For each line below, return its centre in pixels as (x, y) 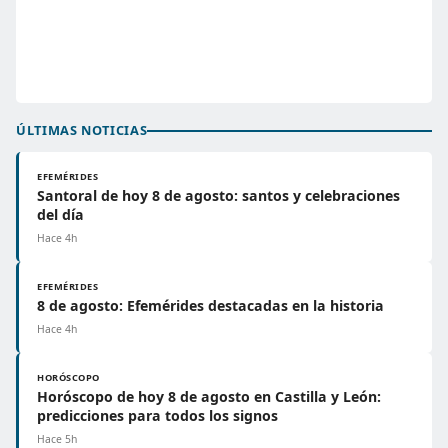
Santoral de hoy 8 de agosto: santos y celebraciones (218, 195)
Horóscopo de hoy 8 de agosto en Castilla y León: (209, 396)
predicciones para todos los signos (157, 415)
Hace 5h (57, 439)
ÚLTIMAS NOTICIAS (82, 130)
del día (60, 214)
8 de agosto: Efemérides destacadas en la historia (210, 305)
